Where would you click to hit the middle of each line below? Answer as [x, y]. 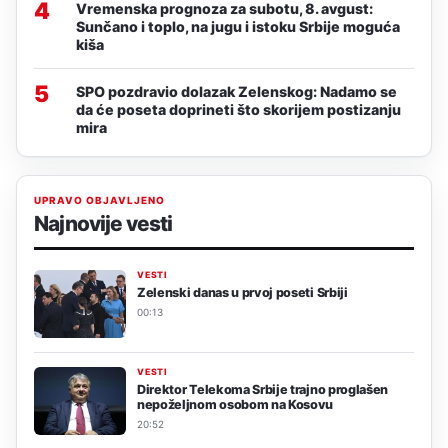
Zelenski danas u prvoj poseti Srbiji [242, 292]
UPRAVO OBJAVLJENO [99, 199]
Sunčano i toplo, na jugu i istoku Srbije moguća [238, 26]
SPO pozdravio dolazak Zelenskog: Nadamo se [236, 91]
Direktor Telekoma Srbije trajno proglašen [263, 389]
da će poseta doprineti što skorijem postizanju [238, 109]
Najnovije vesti [103, 223]
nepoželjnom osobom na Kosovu [235, 404]
